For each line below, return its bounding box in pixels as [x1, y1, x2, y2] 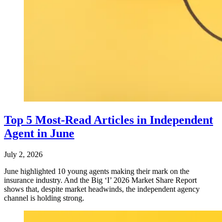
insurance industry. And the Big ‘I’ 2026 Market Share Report [4, 175, 197, 184]
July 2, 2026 [4, 150, 43, 159]
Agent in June [4, 126, 74, 140]
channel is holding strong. [4, 193, 88, 202]
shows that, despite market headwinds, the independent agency [4, 184, 200, 193]
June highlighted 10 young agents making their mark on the [4, 166, 189, 175]
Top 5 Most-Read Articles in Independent [4, 113, 213, 126]
